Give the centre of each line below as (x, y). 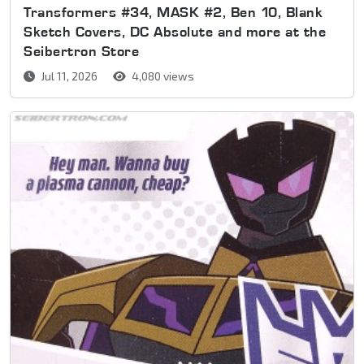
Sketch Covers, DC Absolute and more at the (175, 31)
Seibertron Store (81, 50)
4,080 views (162, 76)
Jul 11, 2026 (69, 76)
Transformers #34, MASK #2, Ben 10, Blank (173, 11)
